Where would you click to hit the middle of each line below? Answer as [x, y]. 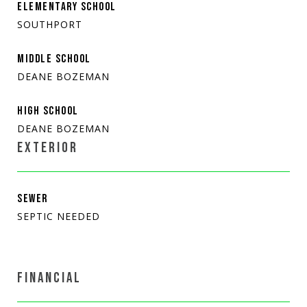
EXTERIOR [48, 147]
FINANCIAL [49, 278]
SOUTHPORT [50, 24]
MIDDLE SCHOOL [54, 59]
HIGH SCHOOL [48, 111]
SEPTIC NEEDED [59, 216]
